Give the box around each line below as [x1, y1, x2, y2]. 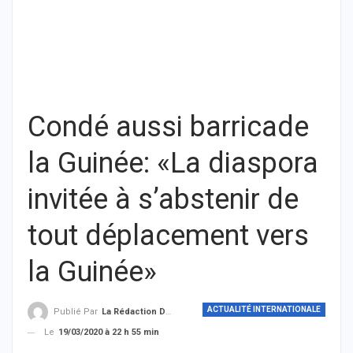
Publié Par [54, 307, 100, 318]
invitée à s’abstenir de [28, 183, 299, 216]
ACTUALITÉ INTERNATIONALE [207, 305, 321, 314]
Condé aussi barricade [28, 110, 309, 143]
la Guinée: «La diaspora [28, 147, 318, 180]
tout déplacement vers [28, 219, 309, 252]
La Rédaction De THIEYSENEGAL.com [102, 307, 165, 318]
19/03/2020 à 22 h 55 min [58, 327, 159, 338]
